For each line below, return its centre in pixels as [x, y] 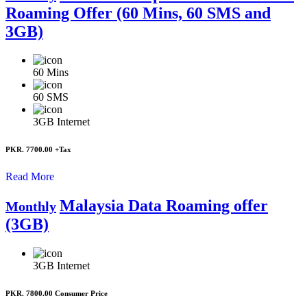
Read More [30, 177]
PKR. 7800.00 [30, 294]
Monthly [31, 207]
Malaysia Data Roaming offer [164, 206]
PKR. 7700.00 [30, 150]
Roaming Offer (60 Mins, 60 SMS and [138, 13]
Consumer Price [81, 294]
